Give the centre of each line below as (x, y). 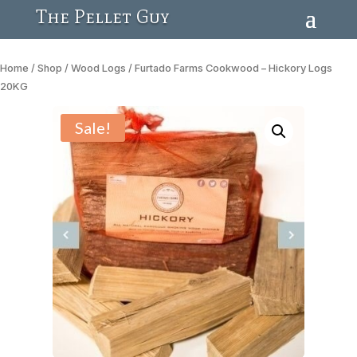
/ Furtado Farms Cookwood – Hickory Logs (229, 68)
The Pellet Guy (102, 16)
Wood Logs (98, 68)
